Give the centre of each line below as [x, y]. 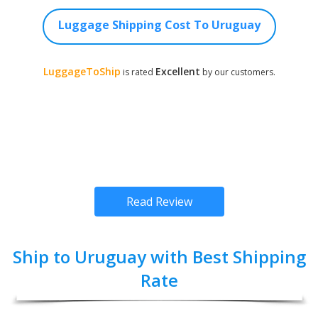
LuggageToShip [82, 71]
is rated [138, 72]
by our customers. [237, 72]
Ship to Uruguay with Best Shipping [159, 256]
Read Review [159, 201]
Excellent [177, 71]
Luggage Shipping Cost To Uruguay [159, 24]
